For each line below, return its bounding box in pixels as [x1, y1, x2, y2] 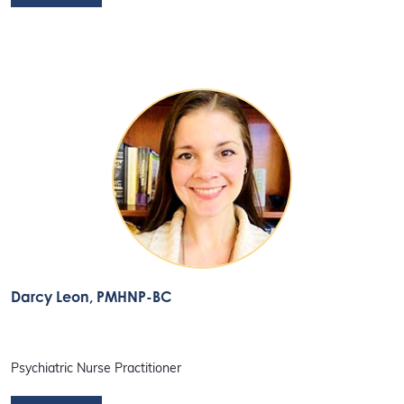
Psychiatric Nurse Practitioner [11, 362, 182, 376]
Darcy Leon [11, 288, 90, 307]
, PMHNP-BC [89, 288, 172, 307]
